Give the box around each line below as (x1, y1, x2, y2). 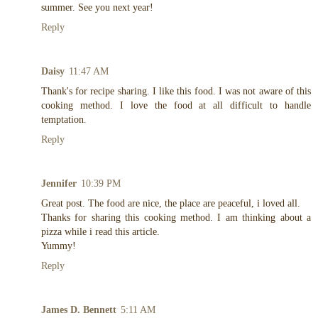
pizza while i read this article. (41, 226, 160, 238)
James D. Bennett (41, 304, 116, 316)
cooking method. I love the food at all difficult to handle (41, 99, 311, 111)
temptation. (41, 114, 87, 126)
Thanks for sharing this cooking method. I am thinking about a (41, 212, 311, 224)
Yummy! (41, 240, 76, 252)
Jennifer (41, 177, 77, 190)
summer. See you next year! (41, 1, 153, 13)
